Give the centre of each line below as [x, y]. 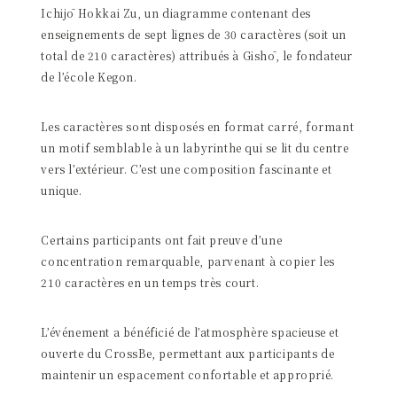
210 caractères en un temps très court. [150, 283]
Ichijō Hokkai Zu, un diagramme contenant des [176, 13]
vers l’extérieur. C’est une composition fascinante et [187, 169]
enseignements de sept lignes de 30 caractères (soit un [194, 35]
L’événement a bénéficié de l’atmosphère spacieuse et [190, 332]
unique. [62, 191]
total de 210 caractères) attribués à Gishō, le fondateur [197, 56]
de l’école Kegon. [89, 77]
